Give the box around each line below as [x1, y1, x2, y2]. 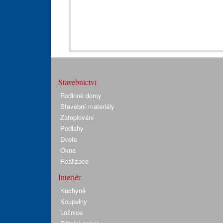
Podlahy [60, 123, 84, 133]
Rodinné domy [60, 91, 102, 100]
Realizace [60, 156, 89, 166]
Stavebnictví [58, 77, 97, 87]
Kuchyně [60, 186, 86, 195]
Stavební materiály [60, 102, 114, 111]
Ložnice [60, 208, 83, 217]
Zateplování [60, 112, 94, 122]
